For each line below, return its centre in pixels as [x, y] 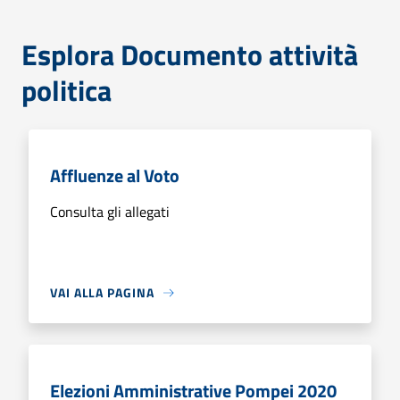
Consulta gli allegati [110, 212]
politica [67, 90]
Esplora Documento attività [190, 54]
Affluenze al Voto [115, 175]
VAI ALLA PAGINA [102, 292]
